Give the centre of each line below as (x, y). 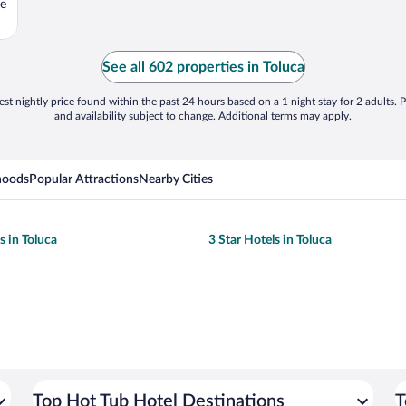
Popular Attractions (84, 180)
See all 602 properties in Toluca (203, 68)
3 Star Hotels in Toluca (270, 241)
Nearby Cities (176, 180)
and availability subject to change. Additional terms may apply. (203, 116)
